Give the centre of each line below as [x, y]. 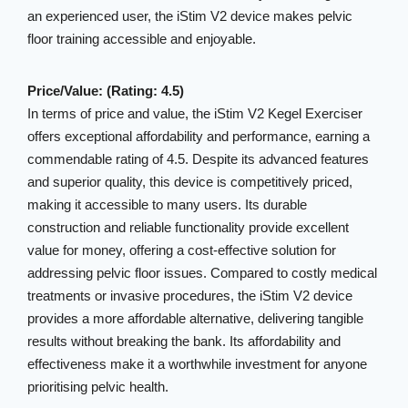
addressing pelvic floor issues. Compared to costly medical [203, 273]
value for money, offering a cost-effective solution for [182, 250]
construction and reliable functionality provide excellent [189, 227]
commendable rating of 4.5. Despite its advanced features [199, 159]
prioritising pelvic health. [98, 387]
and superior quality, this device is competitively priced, [190, 182]
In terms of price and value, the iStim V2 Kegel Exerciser [195, 113]
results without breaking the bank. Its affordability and [184, 341]
